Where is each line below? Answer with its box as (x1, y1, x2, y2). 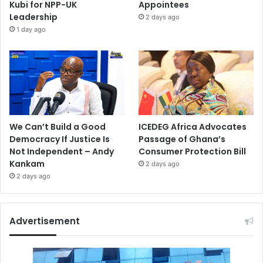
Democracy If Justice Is (9, 133, 110, 145)
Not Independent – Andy (9, 145, 114, 157)
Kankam (9, 157, 45, 170)
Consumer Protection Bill (139, 145, 247, 157)
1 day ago (16, 25, 46, 33)
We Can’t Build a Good (9, 120, 106, 133)
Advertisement (9, 214, 80, 227)
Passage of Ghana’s (139, 133, 226, 145)
